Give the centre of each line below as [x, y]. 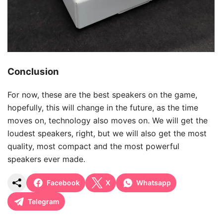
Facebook [63, 183]
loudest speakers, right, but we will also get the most [107, 133]
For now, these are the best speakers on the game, [102, 94]
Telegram [44, 201]
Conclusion [33, 72]
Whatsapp [154, 183]
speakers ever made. [46, 159]
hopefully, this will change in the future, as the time [103, 107]
